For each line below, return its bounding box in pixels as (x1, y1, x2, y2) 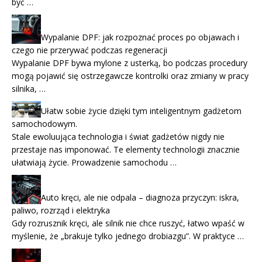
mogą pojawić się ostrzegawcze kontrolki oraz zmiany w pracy (12, 70, 249, 81)
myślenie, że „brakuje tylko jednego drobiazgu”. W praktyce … (12, 230, 244, 242)
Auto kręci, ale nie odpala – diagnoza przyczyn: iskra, (41, 191, 239, 203)
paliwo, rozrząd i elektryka (12, 204, 110, 216)
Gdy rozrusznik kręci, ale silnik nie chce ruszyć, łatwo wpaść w (12, 217, 244, 229)
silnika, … (12, 82, 46, 94)
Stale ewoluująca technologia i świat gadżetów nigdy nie (12, 130, 225, 142)
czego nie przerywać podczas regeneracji (12, 44, 167, 56)
